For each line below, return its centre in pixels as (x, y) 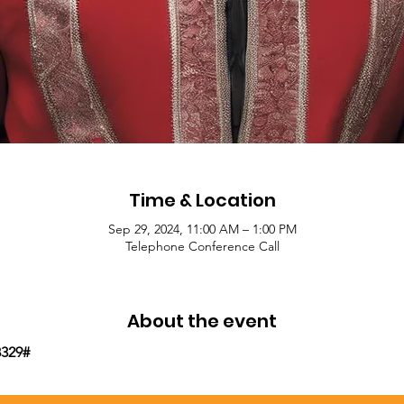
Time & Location (202, 200)
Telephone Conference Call (202, 246)
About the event (202, 321)
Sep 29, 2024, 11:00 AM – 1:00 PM (202, 229)
